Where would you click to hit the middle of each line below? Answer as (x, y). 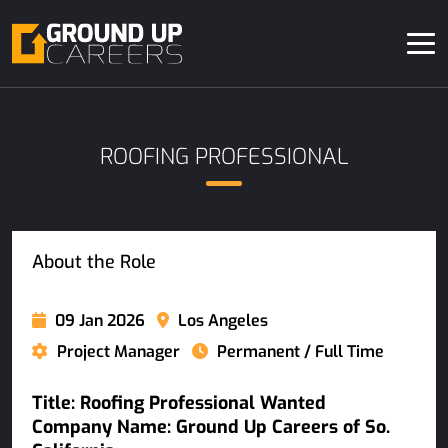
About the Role (94, 262)
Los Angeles (221, 320)
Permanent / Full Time (298, 351)
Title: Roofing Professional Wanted (179, 403)
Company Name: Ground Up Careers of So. (211, 427)
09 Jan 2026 (98, 320)
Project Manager (116, 351)
